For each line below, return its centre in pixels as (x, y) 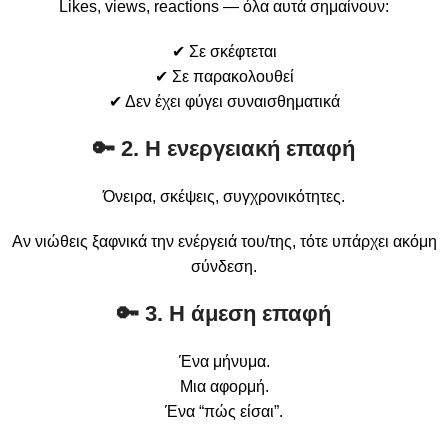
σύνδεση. (224, 266)
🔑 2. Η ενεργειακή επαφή (224, 148)
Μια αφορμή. (224, 386)
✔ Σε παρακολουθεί (224, 76)
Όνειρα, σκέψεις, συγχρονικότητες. (224, 196)
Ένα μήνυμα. (224, 361)
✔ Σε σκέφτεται (224, 51)
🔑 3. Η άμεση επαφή (224, 313)
